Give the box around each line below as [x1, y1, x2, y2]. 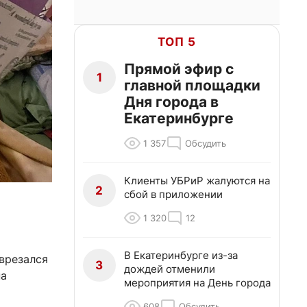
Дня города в [124, 93, 219, 110]
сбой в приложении [124, 188, 223, 201]
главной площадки [124, 77, 260, 94]
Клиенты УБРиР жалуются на [124, 174, 270, 187]
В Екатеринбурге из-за [124, 249, 238, 262]
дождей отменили [124, 262, 215, 275]
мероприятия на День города [124, 276, 271, 289]
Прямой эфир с [124, 60, 234, 77]
